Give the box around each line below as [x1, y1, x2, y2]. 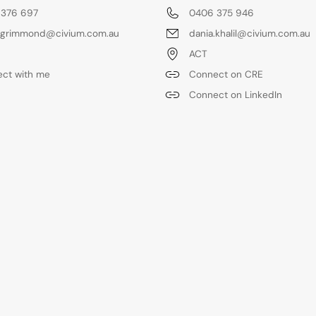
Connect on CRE [189, 68, 263, 81]
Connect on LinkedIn [189, 89, 282, 102]
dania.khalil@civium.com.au [189, 28, 310, 40]
